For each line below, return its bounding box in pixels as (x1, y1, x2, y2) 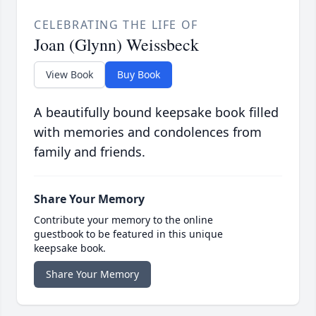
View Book (46, 68, 93, 82)
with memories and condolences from (34, 123, 262, 141)
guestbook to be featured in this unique (34, 227, 223, 241)
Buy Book (117, 68, 160, 82)
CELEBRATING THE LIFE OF (34, 17, 198, 33)
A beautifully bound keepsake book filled (34, 104, 279, 121)
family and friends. (34, 143, 145, 161)
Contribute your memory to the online (34, 213, 213, 227)
